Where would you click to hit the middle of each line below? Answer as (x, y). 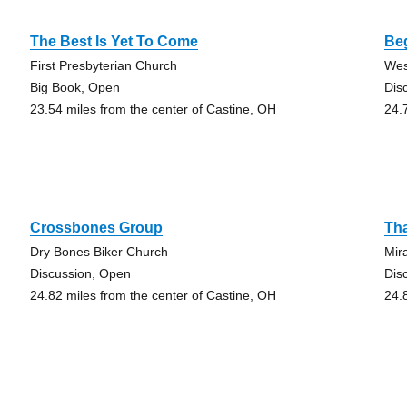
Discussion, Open (80, 273)
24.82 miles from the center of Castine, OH (153, 295)
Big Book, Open (74, 87)
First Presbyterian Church (103, 65)
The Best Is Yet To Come (114, 41)
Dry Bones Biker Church (99, 252)
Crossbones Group (96, 228)
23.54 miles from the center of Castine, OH (153, 109)
